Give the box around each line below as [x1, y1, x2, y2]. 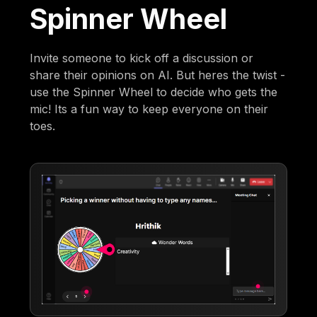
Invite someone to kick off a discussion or [30, 51, 254, 66]
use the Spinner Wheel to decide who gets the [30, 85, 278, 100]
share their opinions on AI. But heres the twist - [30, 68, 286, 83]
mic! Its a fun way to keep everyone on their [30, 102, 269, 117]
